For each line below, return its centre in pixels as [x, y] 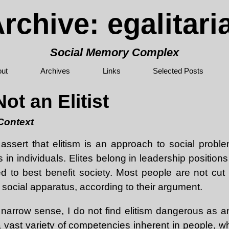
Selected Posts [178, 71]
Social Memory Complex [114, 53]
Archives [55, 71]
